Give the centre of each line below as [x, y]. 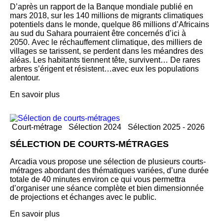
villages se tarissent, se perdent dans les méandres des [107, 51]
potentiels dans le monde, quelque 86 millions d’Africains [110, 25]
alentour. [25, 78]
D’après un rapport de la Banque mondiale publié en [101, 7]
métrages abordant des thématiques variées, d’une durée [109, 171]
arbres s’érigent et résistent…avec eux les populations [104, 69]
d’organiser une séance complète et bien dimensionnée [107, 188]
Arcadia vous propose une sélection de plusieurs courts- [108, 162]
